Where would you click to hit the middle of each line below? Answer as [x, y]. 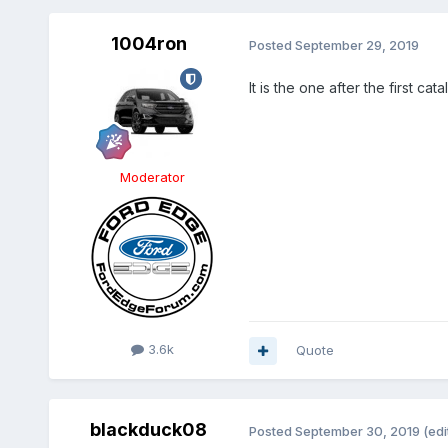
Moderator [153, 177]
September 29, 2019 [356, 44]
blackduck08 [149, 430]
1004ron [148, 44]
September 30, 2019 [357, 430]
